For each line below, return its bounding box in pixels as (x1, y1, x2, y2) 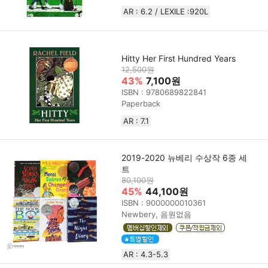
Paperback (121, 98, 161, 108)
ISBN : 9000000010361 (121, 198, 206, 208)
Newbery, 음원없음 (121, 209, 192, 220)
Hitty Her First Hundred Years (121, 53, 236, 63)
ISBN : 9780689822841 (121, 87, 207, 97)
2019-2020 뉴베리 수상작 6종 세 (121, 153, 248, 163)
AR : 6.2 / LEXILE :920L (123, 7, 209, 17)
